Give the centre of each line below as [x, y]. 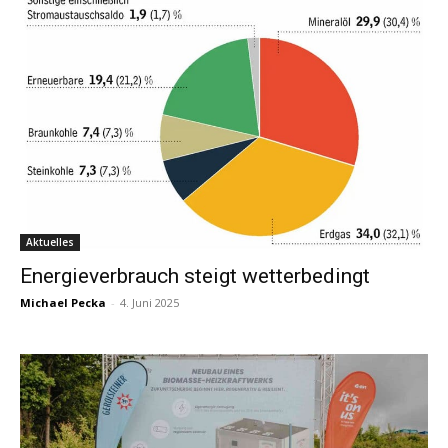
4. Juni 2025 [149, 303]
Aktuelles [50, 242]
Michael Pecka [63, 303]
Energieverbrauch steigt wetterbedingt [195, 276]
